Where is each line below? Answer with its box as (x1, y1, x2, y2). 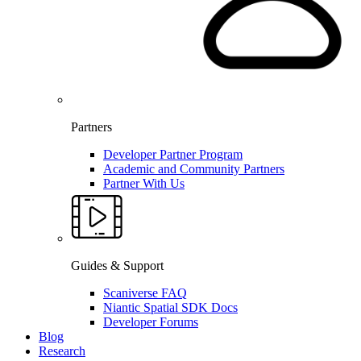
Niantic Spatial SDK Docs (103, 301, 238, 315)
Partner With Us (103, 176, 185, 191)
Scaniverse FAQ (103, 286, 187, 301)
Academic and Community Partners (103, 162, 284, 176)
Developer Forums (103, 315, 198, 330)
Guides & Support (71, 259, 164, 273)
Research (39, 344, 85, 359)
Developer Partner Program (103, 147, 243, 162)
